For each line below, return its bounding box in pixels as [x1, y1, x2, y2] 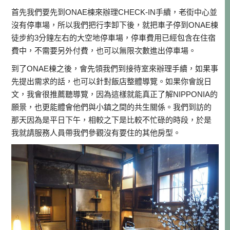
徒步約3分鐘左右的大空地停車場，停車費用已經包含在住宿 [11, 33, 216, 42]
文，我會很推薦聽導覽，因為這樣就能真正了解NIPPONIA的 [11, 89, 218, 99]
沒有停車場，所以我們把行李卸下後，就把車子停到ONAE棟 [11, 20, 219, 29]
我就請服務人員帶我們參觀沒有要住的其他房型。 [11, 128, 181, 137]
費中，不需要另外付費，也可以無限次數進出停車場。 [11, 46, 197, 55]
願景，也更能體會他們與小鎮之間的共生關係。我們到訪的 [11, 102, 212, 111]
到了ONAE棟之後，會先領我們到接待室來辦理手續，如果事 [11, 64, 219, 73]
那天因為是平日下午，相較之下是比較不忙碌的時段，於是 [11, 115, 212, 124]
